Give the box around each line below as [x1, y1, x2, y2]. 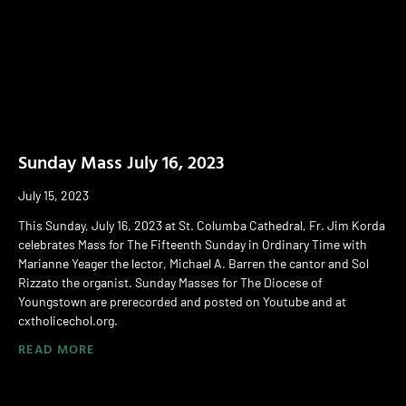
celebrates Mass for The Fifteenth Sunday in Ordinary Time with [18, 236, 367, 252]
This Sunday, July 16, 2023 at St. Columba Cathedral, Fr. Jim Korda [18, 217, 385, 233]
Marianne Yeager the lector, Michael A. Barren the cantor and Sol [18, 255, 369, 271]
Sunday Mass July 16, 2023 [18, 147, 225, 175]
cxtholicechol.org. [18, 312, 118, 328]
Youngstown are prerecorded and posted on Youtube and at [18, 293, 346, 309]
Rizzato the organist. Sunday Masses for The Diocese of [18, 274, 323, 290]
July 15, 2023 [18, 187, 89, 203]
